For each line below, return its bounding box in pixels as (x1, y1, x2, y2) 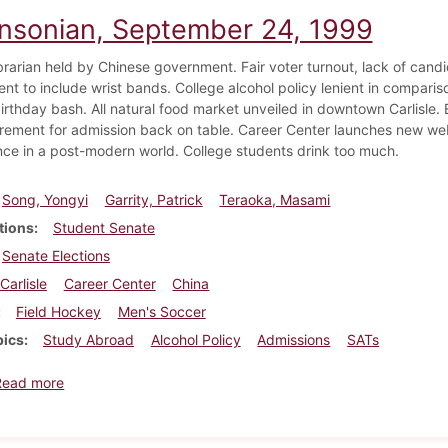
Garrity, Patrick (104, 190, 203, 208)
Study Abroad (42, 330, 134, 348)
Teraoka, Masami (219, 190, 331, 208)
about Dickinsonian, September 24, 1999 (63, 372, 332, 390)
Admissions (257, 330, 331, 348)
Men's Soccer (117, 302, 206, 320)
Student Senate (52, 218, 155, 236)
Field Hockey (15, 302, 101, 320)
